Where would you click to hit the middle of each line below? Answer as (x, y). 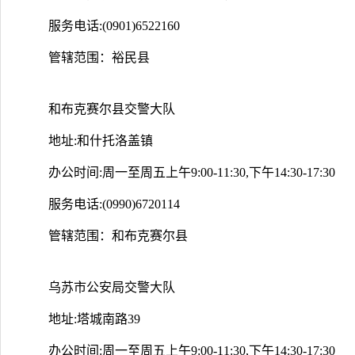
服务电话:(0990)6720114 (114, 204)
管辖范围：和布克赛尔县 (118, 235)
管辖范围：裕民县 (99, 57)
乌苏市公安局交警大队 (112, 287)
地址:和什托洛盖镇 (101, 140)
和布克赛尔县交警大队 (112, 109)
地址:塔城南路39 (94, 319)
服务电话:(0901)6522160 (114, 25)
